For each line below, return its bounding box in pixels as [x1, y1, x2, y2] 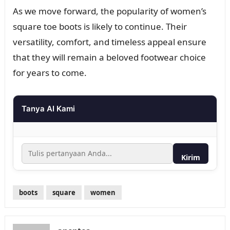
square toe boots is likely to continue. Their [12, 20, 187, 32]
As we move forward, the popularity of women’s [12, 5, 206, 17]
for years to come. [12, 66, 87, 79]
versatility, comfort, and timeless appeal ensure [12, 35, 206, 48]
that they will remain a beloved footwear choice [12, 51, 206, 63]
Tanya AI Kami [21, 103, 75, 113]
